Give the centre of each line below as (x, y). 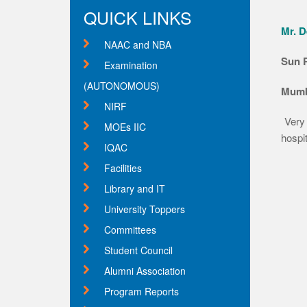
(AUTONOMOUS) (122, 86)
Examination (131, 65)
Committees (130, 230)
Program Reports (142, 291)
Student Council (138, 250)
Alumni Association (145, 271)
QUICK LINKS (138, 17)
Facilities (123, 168)
